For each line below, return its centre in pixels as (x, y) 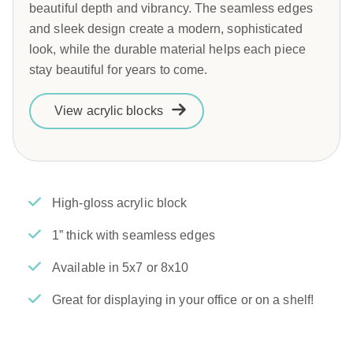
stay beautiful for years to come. (119, 69)
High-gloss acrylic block (120, 203)
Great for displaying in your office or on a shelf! (183, 299)
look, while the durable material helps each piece (167, 49)
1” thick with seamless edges (134, 235)
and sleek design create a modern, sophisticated (166, 28)
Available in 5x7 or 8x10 (121, 267)
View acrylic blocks (109, 110)
